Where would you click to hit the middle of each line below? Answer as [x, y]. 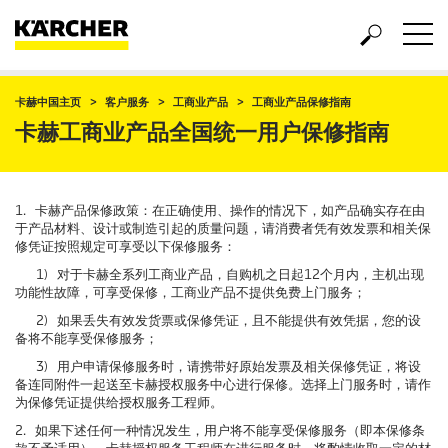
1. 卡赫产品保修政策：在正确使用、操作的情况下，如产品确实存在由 [220, 210]
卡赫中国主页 [48, 102]
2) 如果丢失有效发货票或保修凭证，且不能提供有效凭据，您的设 [218, 320]
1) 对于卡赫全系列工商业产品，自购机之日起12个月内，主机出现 [219, 274]
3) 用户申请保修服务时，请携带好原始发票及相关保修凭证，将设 [218, 366]
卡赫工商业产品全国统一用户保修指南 [202, 132]
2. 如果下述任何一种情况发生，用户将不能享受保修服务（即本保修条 [220, 430]
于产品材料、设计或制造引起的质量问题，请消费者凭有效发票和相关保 [223, 228]
